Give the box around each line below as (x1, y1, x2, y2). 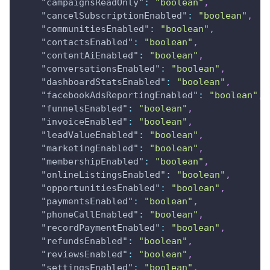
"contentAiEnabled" (41, 49, 139, 61)
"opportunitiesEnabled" (41, 182, 160, 193)
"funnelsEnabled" (41, 102, 128, 114)
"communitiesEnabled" (41, 23, 149, 34)
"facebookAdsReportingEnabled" (41, 89, 198, 101)
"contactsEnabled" (41, 36, 133, 48)
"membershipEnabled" (41, 155, 144, 167)
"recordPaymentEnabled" (41, 222, 160, 233)
